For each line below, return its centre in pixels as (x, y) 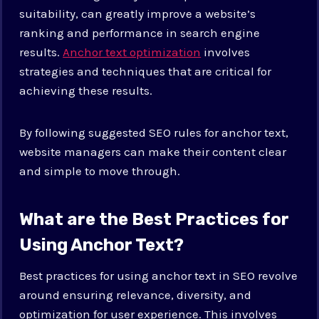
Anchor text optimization (132, 52)
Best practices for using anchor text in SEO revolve (159, 275)
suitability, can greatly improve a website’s (138, 13)
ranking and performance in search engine (140, 32)
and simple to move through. (100, 171)
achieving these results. (86, 90)
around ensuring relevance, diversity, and (136, 294)
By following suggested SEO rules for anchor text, (154, 132)
